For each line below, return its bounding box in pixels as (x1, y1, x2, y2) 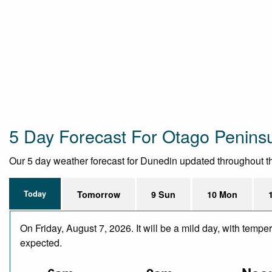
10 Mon (206, 188, 237, 200)
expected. (20, 235, 62, 250)
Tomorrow (77, 188, 121, 200)
